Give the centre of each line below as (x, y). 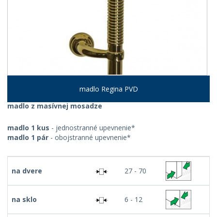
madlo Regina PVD (108, 89)
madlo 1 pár (28, 137)
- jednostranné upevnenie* (92, 128)
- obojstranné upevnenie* (90, 137)
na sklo (24, 199)
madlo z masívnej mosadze (55, 106)
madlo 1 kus (28, 128)
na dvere (27, 171)
